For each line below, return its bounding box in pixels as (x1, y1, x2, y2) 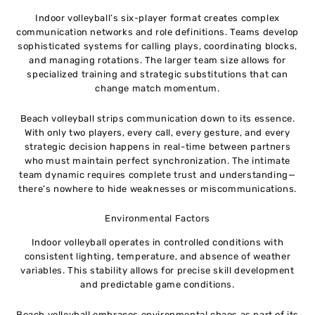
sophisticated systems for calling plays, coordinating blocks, (18, 40, 297, 51)
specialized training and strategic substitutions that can (27, 68, 288, 79)
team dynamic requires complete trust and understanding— (19, 169, 296, 180)
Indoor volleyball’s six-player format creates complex (35, 12, 280, 23)
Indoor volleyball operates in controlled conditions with (31, 237, 284, 248)
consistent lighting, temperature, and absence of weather (24, 251, 291, 262)
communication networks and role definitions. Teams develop (16, 26, 299, 37)
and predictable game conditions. (80, 279, 235, 290)
